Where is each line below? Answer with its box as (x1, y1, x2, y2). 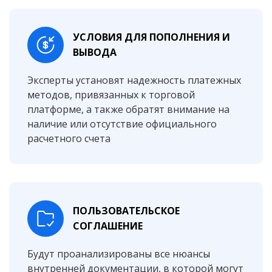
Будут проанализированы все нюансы (27, 247, 210, 260)
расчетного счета (27, 132, 110, 145)
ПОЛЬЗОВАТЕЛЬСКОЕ (73, 204, 180, 217)
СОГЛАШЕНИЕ (73, 219, 143, 233)
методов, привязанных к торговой (27, 88, 195, 101)
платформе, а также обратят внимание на (27, 103, 229, 116)
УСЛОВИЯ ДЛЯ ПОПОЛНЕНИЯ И (73, 30, 230, 44)
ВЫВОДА (73, 46, 117, 59)
